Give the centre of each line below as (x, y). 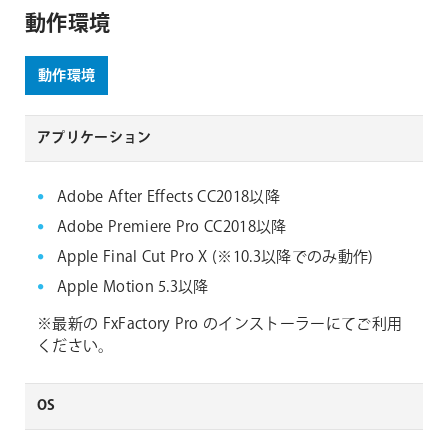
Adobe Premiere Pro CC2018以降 (172, 228)
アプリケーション (94, 138)
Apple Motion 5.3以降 (133, 288)
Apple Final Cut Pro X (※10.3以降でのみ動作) (215, 258)
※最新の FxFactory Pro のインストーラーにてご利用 (220, 325)
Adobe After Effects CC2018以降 (168, 198)
